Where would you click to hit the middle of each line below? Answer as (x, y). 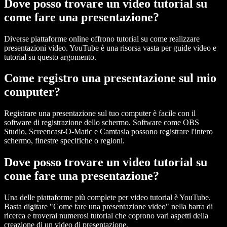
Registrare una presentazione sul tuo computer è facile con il (100, 113)
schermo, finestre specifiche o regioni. (64, 141)
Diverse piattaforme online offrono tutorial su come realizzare (102, 39)
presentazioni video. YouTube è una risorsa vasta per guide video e (110, 48)
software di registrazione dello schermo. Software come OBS (102, 123)
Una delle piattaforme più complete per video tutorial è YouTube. (107, 198)
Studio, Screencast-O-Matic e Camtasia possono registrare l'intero (108, 132)
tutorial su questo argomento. (50, 57)
